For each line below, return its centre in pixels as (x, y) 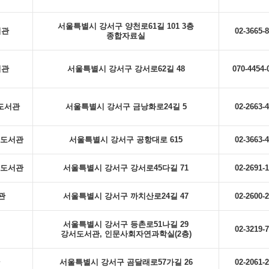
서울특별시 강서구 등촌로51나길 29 (126, 224)
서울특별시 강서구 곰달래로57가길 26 (126, 262)
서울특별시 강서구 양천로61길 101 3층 (126, 26)
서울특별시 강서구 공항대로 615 (126, 140)
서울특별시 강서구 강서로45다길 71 (126, 168)
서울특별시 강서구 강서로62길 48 (126, 69)
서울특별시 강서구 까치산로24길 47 (126, 196)
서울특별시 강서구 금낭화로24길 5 (126, 107)
